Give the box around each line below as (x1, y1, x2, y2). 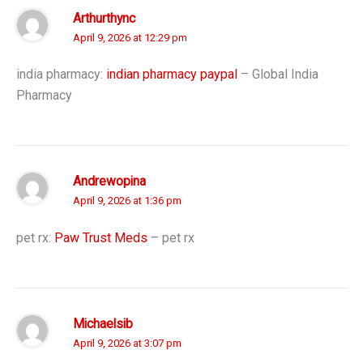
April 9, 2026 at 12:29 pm (73, 31, 187, 44)
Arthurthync (73, 11, 135, 26)
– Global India (237, 66, 318, 83)
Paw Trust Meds (54, 229, 147, 246)
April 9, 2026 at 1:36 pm (73, 194, 181, 207)
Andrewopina (73, 174, 146, 190)
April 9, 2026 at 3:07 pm (73, 336, 181, 349)
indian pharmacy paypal (106, 66, 237, 83)
